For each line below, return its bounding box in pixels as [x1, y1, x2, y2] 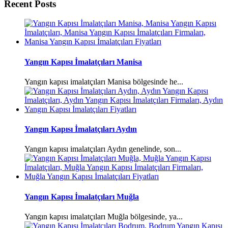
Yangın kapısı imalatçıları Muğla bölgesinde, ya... [24, 212, 183, 221]
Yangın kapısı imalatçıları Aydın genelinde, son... [24, 145, 181, 154]
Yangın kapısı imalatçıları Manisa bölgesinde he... [24, 77, 183, 86]
